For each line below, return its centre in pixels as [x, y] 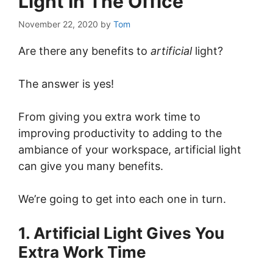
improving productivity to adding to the [120, 133]
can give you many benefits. [91, 166]
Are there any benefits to [84, 51]
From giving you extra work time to [109, 117]
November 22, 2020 [58, 24]
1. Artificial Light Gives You [121, 233]
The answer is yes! [66, 84]
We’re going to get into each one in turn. [122, 199]
